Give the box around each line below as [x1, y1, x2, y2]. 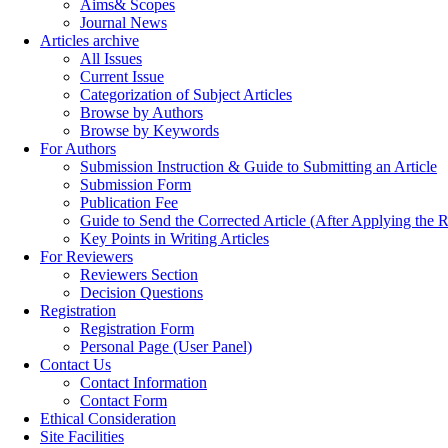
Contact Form [80, 392, 167, 409]
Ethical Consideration [40, 410, 176, 427]
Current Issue [80, 68, 164, 85]
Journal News [80, 14, 167, 31]
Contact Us [40, 356, 111, 373]
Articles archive [40, 32, 139, 49]
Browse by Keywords [80, 122, 219, 139]
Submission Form [80, 176, 191, 193]
